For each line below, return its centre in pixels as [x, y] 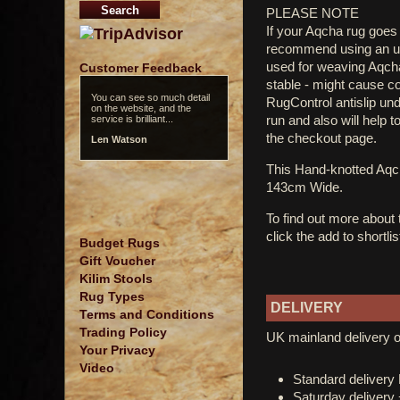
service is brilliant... [132, 118]
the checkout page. [321, 137]
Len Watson [119, 139]
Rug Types [112, 296]
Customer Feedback [141, 68]
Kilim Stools [116, 279]
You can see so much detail [150, 97]
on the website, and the [141, 108]
